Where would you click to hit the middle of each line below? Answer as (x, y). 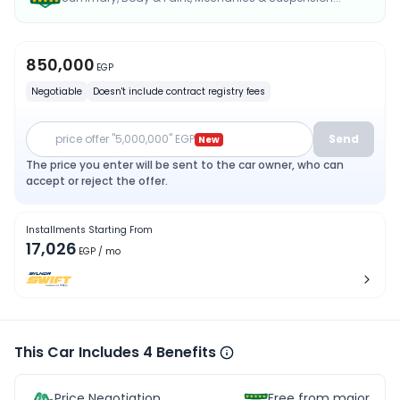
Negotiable (57, 92)
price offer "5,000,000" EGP (125, 139)
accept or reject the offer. (97, 181)
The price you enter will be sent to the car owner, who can (185, 165)
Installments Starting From (89, 230)
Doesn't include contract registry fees (179, 92)
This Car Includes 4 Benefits (115, 353)
